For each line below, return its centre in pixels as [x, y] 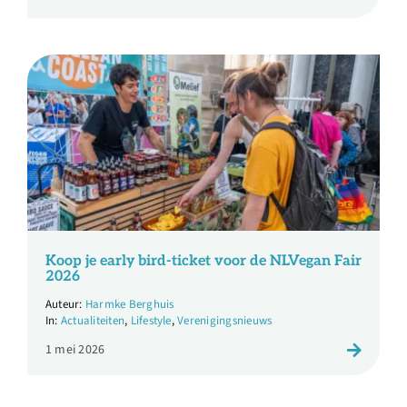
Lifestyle [151, 321]
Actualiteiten [93, 321]
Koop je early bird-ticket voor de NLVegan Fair [203, 262]
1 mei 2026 [75, 350]
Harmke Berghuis [129, 305]
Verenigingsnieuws [225, 321]
